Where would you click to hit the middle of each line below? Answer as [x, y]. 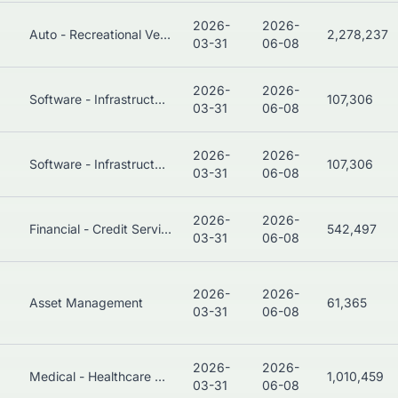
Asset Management [86, 303]
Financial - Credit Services [166, 229]
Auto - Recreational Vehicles [165, 35]
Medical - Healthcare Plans [160, 377]
